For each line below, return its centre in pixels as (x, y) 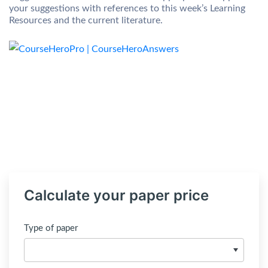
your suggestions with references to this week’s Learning (127, 8)
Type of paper (51, 228)
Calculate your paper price (116, 195)
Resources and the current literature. (86, 20)
